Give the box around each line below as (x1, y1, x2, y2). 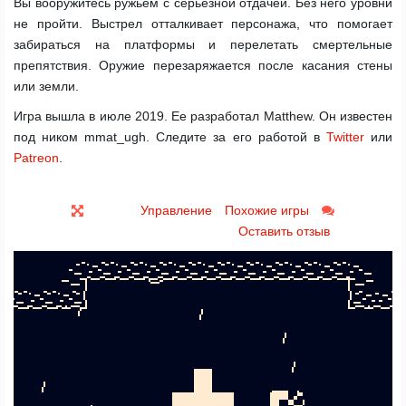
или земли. (14, 79, 79, 93)
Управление (140, 203, 212, 217)
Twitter (325, 130, 364, 144)
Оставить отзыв (238, 224, 330, 238)
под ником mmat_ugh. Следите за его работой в (14, 130, 326, 144)
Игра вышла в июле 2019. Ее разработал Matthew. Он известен (14, 109, 392, 123)
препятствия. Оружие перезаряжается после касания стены (14, 58, 392, 72)
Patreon (14, 150, 59, 165)
